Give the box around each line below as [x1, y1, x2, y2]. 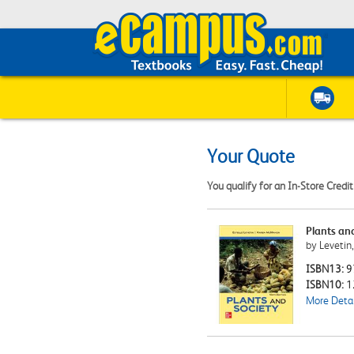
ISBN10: [305, 278, 346, 291]
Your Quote [207, 145, 295, 168]
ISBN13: [305, 262, 346, 275]
